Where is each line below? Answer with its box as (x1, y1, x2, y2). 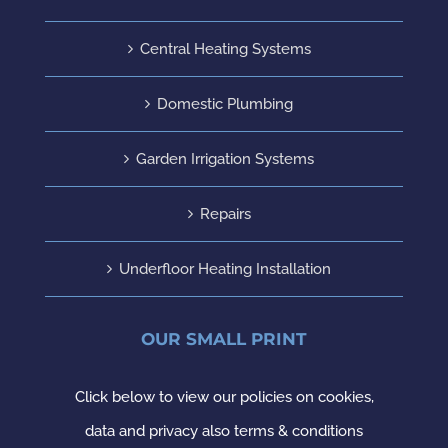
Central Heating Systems (139, 39, 311, 58)
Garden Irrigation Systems (136, 149, 314, 168)
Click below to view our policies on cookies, (74, 387, 374, 406)
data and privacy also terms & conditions (85, 421, 363, 440)
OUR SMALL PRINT (141, 328, 307, 349)
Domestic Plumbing (157, 94, 293, 113)
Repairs (199, 204, 251, 223)
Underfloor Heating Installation (119, 259, 331, 278)
